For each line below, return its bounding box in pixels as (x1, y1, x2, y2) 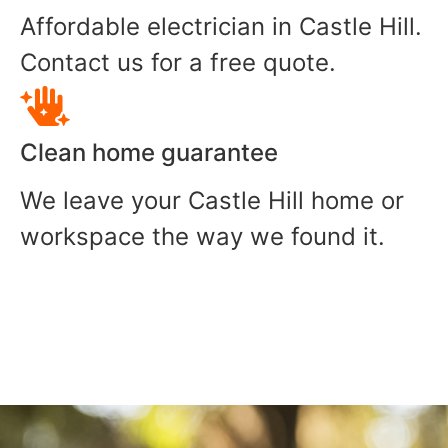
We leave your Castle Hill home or (20, 186, 404, 216)
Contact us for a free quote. (20, 48, 336, 78)
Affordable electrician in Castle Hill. (20, 12, 422, 42)
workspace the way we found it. (20, 222, 385, 252)
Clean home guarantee (20, 138, 278, 168)
